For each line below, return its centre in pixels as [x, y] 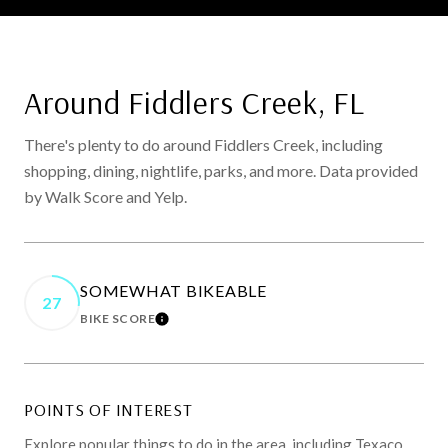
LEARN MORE [200, 324]
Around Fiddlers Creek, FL [194, 101]
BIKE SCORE [117, 318]
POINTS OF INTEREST [108, 409]
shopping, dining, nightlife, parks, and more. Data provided [221, 170]
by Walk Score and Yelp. [105, 196]
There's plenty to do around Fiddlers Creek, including [203, 144]
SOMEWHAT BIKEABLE [173, 290]
